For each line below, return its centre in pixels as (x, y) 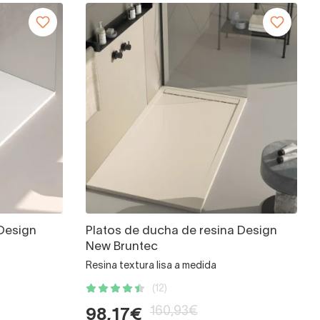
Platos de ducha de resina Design (181, 231)
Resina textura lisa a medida (151, 266)
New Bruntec (121, 247)
